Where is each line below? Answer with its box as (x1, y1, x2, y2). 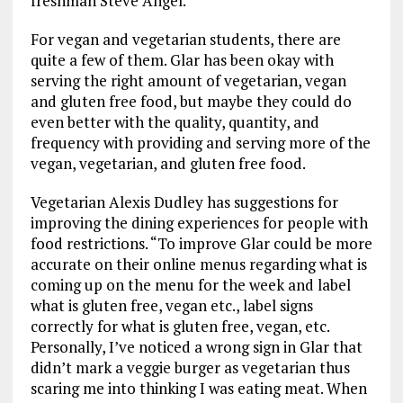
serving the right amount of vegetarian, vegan (30, 69, 346, 91)
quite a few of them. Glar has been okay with (30, 49, 334, 70)
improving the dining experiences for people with (30, 211, 368, 233)
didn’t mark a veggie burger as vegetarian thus (30, 356, 350, 378)
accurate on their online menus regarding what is (30, 253, 367, 274)
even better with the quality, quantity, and (30, 111, 319, 132)
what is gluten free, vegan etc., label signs (30, 294, 313, 316)
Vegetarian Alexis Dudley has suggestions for (30, 191, 338, 212)
